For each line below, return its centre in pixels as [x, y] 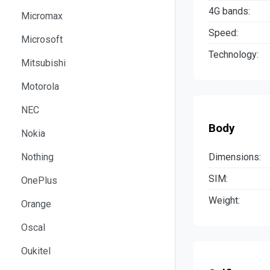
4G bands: [229, 11]
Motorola [40, 86]
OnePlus [39, 180]
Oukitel [36, 251]
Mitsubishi [43, 63]
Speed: [223, 33]
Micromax [42, 16]
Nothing [37, 157]
